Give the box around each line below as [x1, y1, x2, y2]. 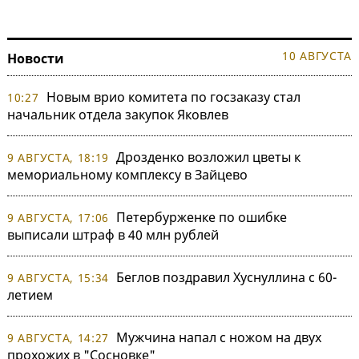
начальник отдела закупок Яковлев [7, 106, 228, 124]
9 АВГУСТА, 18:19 [7, 150, 110, 166]
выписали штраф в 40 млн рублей [7, 226, 219, 244]
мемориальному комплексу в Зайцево [7, 166, 248, 184]
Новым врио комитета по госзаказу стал [46, 88, 301, 107]
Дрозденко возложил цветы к [116, 148, 301, 167]
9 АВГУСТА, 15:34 [7, 270, 110, 286]
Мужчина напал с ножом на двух [116, 329, 322, 347]
